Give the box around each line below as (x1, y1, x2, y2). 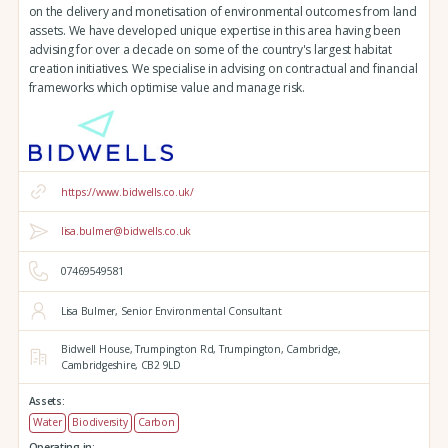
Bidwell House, (60, 342, 133, 357)
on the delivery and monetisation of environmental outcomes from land (28, 3, 417, 21)
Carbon (138, 414, 175, 429)
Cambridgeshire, (60, 358, 139, 373)
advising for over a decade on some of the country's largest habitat (28, 41, 392, 59)
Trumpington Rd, (132, 342, 217, 357)
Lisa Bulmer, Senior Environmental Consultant (60, 303, 282, 318)
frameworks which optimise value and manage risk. (28, 79, 305, 97)
